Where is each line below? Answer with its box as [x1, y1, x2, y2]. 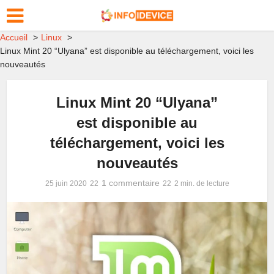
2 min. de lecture [174, 179, 229, 188]
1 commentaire [101, 178, 160, 188]
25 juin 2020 [45, 179, 87, 188]
